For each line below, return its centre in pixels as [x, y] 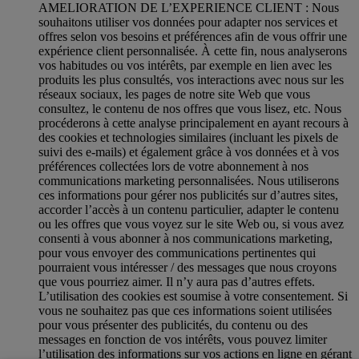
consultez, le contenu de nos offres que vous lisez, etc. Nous [190, 108]
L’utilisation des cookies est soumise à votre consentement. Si [193, 296]
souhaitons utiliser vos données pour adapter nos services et [188, 22]
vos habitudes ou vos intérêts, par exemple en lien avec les [185, 65]
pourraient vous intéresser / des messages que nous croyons [188, 267]
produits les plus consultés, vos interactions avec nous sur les [191, 79]
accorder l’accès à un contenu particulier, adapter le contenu [189, 209]
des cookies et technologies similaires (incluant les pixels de [188, 137]
